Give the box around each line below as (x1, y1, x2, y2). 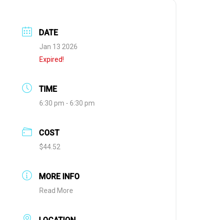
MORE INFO (39, 172, 80, 182)
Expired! (39, 55, 64, 64)
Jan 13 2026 (39, 43, 78, 51)
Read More (39, 187, 74, 195)
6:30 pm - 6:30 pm (39, 99, 95, 108)
